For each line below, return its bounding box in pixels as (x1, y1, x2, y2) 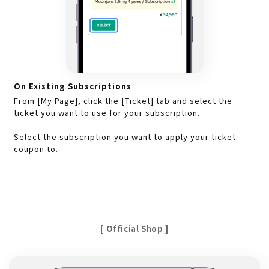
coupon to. (14, 143, 58, 155)
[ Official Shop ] (100, 223, 169, 235)
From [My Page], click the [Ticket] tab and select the (14, 95, 232, 107)
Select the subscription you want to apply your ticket (14, 131, 236, 143)
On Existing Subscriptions (14, 80, 131, 92)
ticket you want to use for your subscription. (14, 107, 200, 119)
